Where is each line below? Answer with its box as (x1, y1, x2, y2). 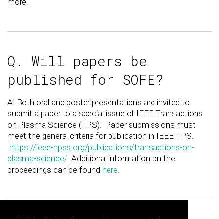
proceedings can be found (7, 165, 102, 175)
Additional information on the (67, 153, 175, 164)
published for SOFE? (7, 70, 164, 89)
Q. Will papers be (7, 52, 147, 70)
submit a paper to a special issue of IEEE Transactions (7, 109, 203, 119)
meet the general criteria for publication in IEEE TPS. (7, 131, 194, 141)
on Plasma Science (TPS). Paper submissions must (7, 120, 196, 130)
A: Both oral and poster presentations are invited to (7, 97, 190, 108)
